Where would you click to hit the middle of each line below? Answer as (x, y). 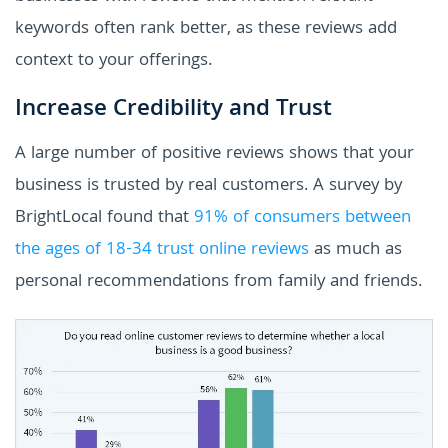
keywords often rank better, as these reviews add (206, 29)
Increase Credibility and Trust (173, 110)
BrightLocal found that (104, 218)
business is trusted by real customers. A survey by (208, 186)
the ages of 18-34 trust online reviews (162, 250)
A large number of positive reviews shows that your (214, 154)
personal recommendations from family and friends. (218, 282)
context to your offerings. (113, 61)
